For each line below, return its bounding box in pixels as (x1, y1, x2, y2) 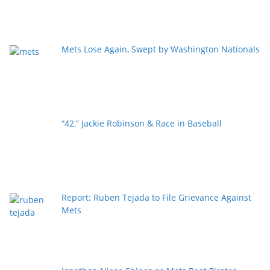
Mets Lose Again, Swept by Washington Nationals (61, 43, 260, 55)
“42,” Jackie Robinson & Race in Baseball (61, 117, 222, 129)
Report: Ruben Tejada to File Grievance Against (61, 191, 251, 203)
